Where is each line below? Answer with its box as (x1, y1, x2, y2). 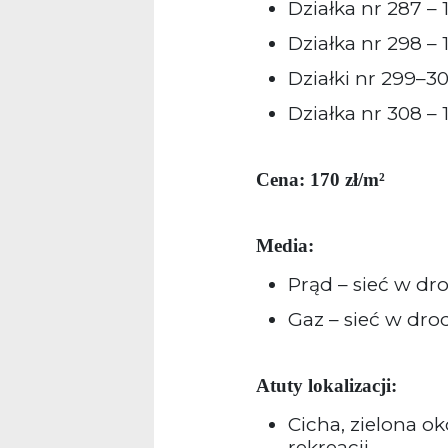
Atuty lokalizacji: (256, 374, 397, 396)
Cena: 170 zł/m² (256, 169, 385, 191)
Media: (256, 234, 314, 256)
